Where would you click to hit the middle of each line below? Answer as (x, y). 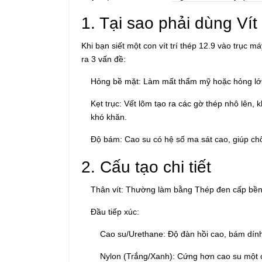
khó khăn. (109, 117)
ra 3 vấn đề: (104, 59)
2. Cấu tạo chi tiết (146, 167)
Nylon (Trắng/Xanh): (137, 256)
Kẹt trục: (106, 103)
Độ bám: (106, 139)
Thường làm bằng (159, 189)
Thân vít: (107, 189)
